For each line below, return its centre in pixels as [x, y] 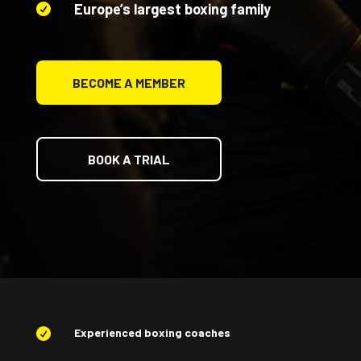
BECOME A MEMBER [129, 83]
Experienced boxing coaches [152, 332]
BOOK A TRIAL [129, 159]
